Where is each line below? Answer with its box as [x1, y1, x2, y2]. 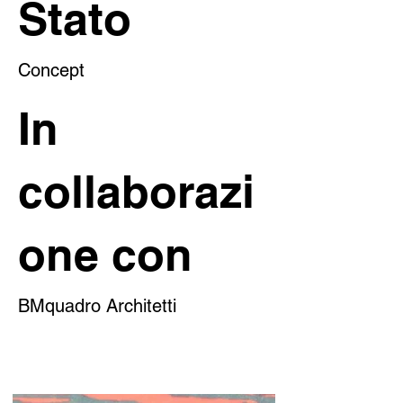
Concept [18, 59, 85, 81]
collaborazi [18, 165, 255, 218]
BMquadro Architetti [18, 295, 176, 317]
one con [18, 228, 193, 281]
